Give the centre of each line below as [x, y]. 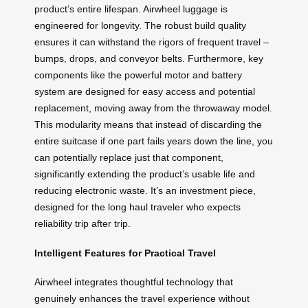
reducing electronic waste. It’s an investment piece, [145, 191]
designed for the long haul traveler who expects [137, 207]
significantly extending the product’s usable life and [145, 174]
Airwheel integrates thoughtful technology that [134, 282]
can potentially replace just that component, [129, 158]
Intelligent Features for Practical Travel [125, 253]
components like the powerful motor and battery [138, 75]
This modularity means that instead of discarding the [148, 125]
